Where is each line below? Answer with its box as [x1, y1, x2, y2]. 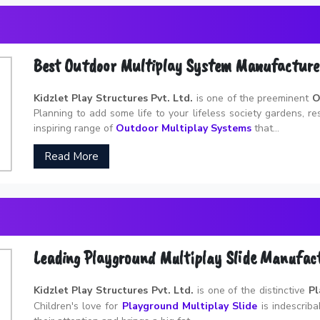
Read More [44, 149, 99, 164]
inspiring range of [33, 121, 116, 135]
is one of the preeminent [193, 91, 312, 105]
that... [251, 121, 279, 135]
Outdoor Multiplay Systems [115, 121, 251, 135]
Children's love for [33, 299, 122, 313]
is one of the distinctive [194, 283, 309, 297]
